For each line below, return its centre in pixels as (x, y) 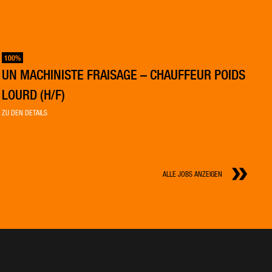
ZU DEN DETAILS (25, 113)
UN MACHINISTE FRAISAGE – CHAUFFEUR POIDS (124, 74)
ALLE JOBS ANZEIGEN (192, 174)
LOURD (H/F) (34, 94)
